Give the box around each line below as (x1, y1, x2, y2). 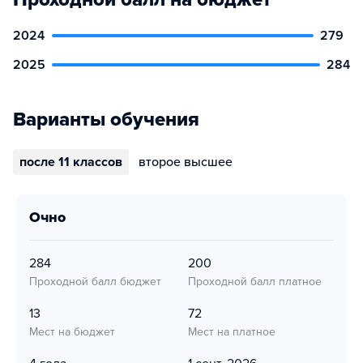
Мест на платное (188, 325, 275, 339)
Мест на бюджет (29, 325, 115, 339)
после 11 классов (19, 154, 122, 170)
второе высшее (139, 154, 233, 170)
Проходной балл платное (188, 275, 322, 288)
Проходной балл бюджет (29, 275, 161, 288)
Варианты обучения (13, 108, 199, 131)
